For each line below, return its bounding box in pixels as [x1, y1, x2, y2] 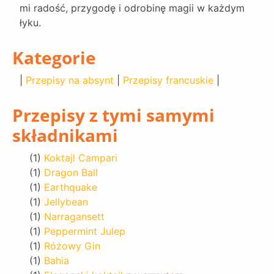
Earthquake [44, 180, 97, 193]
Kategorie [12, 45, 96, 69]
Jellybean [44, 195, 88, 208]
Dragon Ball [44, 166, 98, 179]
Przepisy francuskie [123, 73, 213, 86]
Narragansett [44, 210, 105, 223]
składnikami [12, 123, 118, 147]
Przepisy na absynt [26, 73, 114, 86]
